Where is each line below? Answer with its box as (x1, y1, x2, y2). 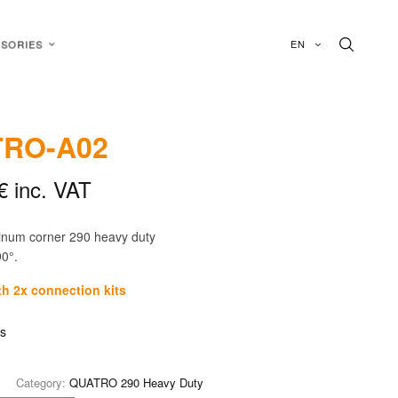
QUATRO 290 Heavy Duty (69, 374, 204, 391)
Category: (16, 374, 70, 391)
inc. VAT (8, 173, 92, 204)
